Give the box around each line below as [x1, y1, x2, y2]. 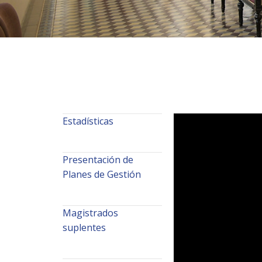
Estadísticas [63, 114, 113, 127]
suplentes [63, 220, 106, 234]
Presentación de [63, 153, 133, 166]
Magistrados [63, 206, 118, 219]
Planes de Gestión [63, 167, 141, 181]
